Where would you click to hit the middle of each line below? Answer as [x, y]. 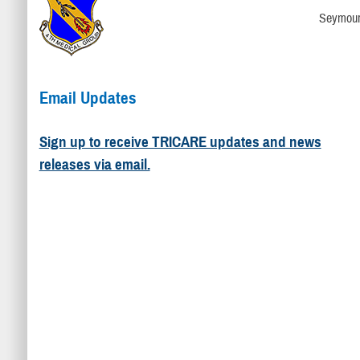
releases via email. [94, 165]
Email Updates [88, 98]
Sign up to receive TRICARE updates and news [180, 142]
